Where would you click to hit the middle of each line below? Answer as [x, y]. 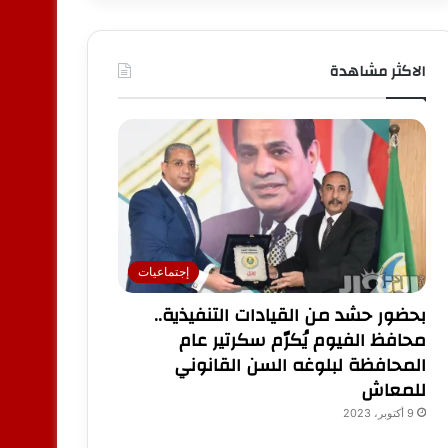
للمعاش [393, 390]
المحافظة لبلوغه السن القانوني [299, 365]
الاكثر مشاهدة [377, 71]
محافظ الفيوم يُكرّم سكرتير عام [302, 340]
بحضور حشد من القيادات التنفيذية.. [289, 315]
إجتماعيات [163, 271]
